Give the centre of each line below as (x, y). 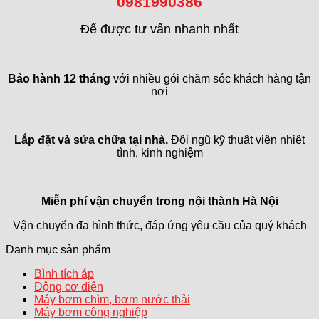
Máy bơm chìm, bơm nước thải (112, 299)
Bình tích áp (64, 273)
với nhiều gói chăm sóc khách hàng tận (211, 78)
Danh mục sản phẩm (58, 249)
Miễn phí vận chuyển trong (114, 201)
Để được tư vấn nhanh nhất (159, 29)
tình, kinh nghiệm (159, 152)
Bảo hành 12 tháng (59, 78)
